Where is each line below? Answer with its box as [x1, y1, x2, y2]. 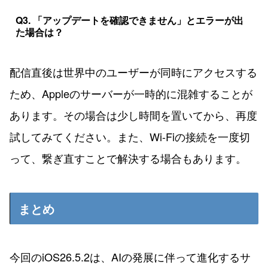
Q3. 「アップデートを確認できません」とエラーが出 [15, 13, 243, 28]
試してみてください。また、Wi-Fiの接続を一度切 [10, 129, 250, 145]
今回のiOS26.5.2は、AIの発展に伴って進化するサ [10, 249, 251, 265]
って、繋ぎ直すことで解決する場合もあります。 [10, 150, 246, 166]
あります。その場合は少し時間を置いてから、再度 [10, 107, 257, 123]
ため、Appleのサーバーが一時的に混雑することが [10, 86, 252, 102]
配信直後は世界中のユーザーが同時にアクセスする [10, 64, 257, 80]
